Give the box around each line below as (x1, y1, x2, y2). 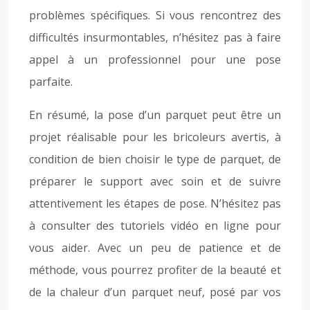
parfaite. (29, 74, 73, 89)
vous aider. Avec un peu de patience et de (29, 240, 281, 255)
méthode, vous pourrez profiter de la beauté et (29, 262, 281, 277)
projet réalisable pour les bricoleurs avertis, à (29, 129, 281, 145)
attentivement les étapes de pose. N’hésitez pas (29, 196, 281, 211)
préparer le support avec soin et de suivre (29, 174, 281, 189)
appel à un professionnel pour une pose (29, 52, 281, 67)
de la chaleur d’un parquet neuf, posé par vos (29, 284, 281, 300)
